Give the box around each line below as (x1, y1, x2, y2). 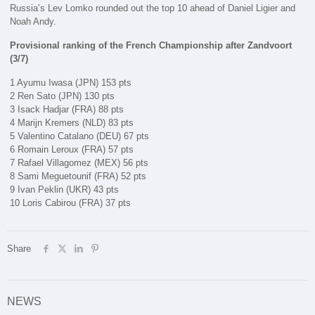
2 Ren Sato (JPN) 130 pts (10, 90, 115, 101)
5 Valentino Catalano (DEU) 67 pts (10, 130, 150, 141)
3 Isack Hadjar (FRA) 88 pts (10, 103, 124, 115)
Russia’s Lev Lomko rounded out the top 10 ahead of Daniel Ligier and (10, 2, 296, 13)
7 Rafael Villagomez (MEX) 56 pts (10, 157, 149, 168)
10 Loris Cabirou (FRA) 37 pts (10, 197, 131, 208)
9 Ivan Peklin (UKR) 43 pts (10, 184, 120, 195)
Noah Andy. (10, 15, 57, 27)
